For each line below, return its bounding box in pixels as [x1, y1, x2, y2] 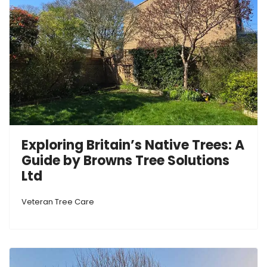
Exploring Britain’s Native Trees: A [21, 135, 244, 154]
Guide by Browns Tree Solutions [21, 151, 229, 170]
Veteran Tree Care [21, 195, 94, 207]
